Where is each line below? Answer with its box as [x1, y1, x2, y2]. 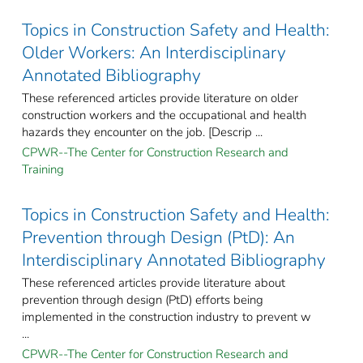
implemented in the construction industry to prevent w [22, 309, 311, 326]
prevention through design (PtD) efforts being [22, 292, 263, 309]
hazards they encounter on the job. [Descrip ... [22, 124, 263, 141]
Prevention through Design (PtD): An [22, 226, 295, 250]
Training [22, 161, 64, 178]
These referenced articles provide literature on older [22, 90, 298, 107]
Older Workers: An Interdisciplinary [22, 41, 286, 65]
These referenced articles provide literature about [22, 275, 285, 292]
